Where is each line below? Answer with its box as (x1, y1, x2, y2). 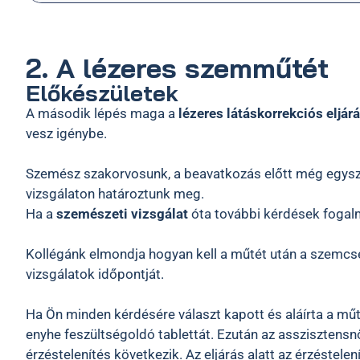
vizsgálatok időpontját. (26, 266, 167, 282)
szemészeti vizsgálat (56, 206, 191, 222)
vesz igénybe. (26, 125, 107, 141)
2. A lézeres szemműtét (26, 51, 329, 85)
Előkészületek (26, 79, 178, 107)
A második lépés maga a (26, 105, 178, 121)
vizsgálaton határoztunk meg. (26, 186, 204, 202)
